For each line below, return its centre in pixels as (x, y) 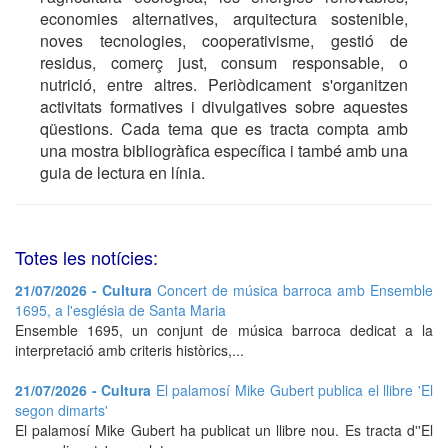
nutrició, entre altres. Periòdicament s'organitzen (224, 84)
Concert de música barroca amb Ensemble (295, 290)
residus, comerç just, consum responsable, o (224, 62)
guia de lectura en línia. (122, 172)
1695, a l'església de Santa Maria (120, 310)
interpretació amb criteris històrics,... (129, 350)
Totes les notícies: (86, 257)
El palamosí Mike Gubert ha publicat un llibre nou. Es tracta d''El (224, 430)
